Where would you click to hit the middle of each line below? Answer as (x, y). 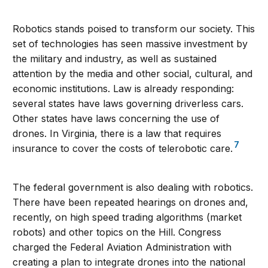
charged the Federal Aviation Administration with (122, 247)
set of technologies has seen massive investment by (130, 44)
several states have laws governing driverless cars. (128, 104)
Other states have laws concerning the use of (116, 119)
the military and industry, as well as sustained (115, 59)
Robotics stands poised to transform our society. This (134, 29)
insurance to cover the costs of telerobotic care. (123, 149)
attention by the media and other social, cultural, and (133, 74)
